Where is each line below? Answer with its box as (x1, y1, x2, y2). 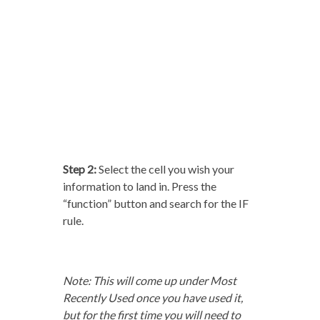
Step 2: (62, 162, 96, 176)
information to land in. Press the (62, 179, 216, 194)
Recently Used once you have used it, (62, 291, 243, 305)
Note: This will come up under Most (62, 274, 236, 288)
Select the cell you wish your (96, 162, 234, 176)
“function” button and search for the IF (62, 196, 249, 211)
